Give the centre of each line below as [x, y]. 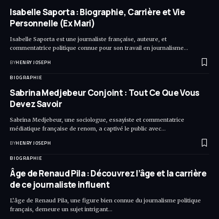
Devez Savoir [36, 104]
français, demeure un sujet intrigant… [61, 209]
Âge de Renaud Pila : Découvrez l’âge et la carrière [108, 174]
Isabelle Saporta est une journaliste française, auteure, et [88, 39]
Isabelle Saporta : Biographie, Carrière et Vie [98, 12]
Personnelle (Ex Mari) [53, 23]
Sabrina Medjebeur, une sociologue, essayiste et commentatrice [97, 120]
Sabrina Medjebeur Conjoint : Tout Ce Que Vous [105, 93]
